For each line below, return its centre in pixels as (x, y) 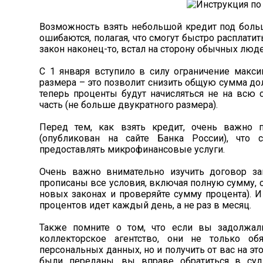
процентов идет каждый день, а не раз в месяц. (146, 205)
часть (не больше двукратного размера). (129, 105)
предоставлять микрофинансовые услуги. (132, 149)
